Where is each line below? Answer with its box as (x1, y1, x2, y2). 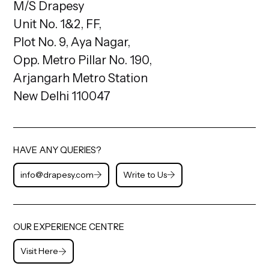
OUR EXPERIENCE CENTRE (13, 220, 125, 232)
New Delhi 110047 (13, 88, 111, 103)
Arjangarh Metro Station (13, 70, 148, 85)
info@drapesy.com (20, 169, 94, 180)
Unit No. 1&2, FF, (13, 16, 102, 31)
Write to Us (123, 169, 168, 180)
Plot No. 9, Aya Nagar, (13, 34, 131, 49)
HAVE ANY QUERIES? (13, 144, 102, 156)
